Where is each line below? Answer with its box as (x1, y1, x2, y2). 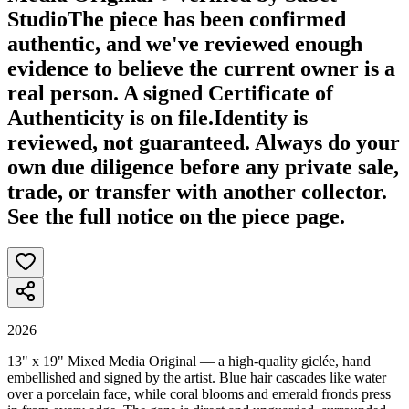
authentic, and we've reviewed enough (7, 31, 362, 56)
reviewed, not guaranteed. (7, 130, 250, 154)
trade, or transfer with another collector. (7, 179, 387, 204)
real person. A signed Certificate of (7, 80, 333, 105)
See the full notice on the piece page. (7, 204, 345, 228)
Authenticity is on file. (7, 105, 214, 130)
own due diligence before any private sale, (7, 154, 399, 179)
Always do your (255, 130, 400, 154)
